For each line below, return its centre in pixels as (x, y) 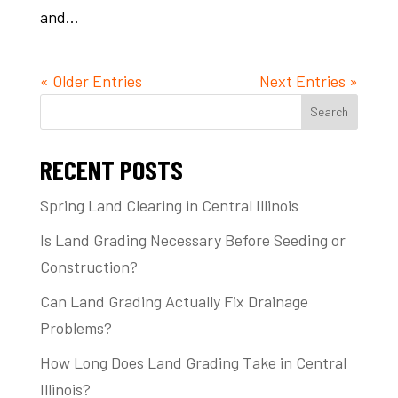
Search (330, 112)
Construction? (88, 266)
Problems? (76, 327)
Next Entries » (309, 80)
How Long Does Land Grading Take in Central (193, 362)
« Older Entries (91, 80)
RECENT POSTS (111, 169)
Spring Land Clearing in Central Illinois (169, 205)
